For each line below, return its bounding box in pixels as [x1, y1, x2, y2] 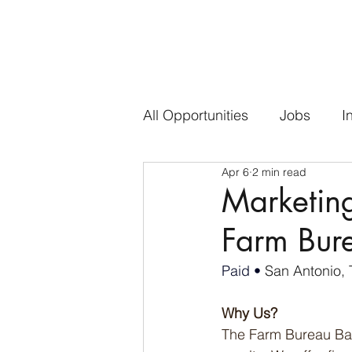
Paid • [222, 262, 265, 280]
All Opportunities [143, 105, 248, 124]
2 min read [252, 164, 306, 179]
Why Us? [222, 304, 277, 322]
